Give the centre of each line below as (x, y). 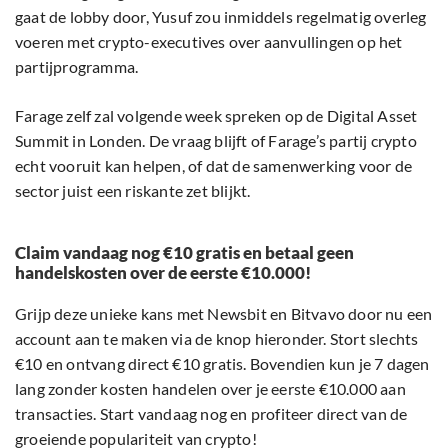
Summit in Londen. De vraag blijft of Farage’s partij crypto (216, 141)
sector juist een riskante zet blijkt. (133, 191)
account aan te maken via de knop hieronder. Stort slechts (217, 339)
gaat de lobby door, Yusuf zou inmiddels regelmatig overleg (221, 17)
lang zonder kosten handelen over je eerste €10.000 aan (210, 389)
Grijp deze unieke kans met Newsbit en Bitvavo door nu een (224, 314)
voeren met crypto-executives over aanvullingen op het (209, 42)
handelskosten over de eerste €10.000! (163, 273)
